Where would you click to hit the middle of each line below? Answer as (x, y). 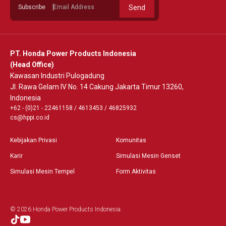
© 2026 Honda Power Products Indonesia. (66, 210)
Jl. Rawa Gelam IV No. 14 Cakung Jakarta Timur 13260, (97, 87)
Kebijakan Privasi (34, 140)
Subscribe (32, 7)
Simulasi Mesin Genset (148, 156)
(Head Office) (32, 65)
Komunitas (131, 140)
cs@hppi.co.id (30, 118)
